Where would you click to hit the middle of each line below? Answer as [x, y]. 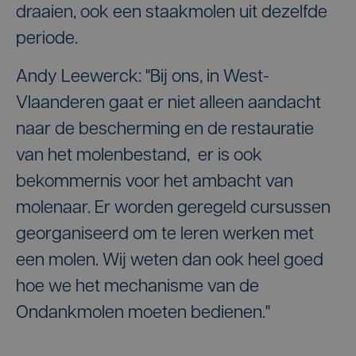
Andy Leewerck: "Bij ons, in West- [143, 77]
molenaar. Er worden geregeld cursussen [173, 208]
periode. [47, 39]
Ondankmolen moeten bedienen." [143, 313]
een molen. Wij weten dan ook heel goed [170, 261]
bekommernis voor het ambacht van [155, 182]
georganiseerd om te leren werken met [165, 234]
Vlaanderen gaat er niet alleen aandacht [168, 103]
